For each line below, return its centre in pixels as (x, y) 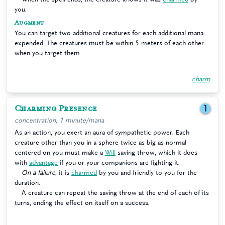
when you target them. (48, 53)
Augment (29, 23)
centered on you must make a (60, 152)
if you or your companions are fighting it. (119, 162)
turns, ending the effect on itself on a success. (82, 203)
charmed (84, 173)
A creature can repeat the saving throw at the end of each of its (115, 193)
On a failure (38, 173)
